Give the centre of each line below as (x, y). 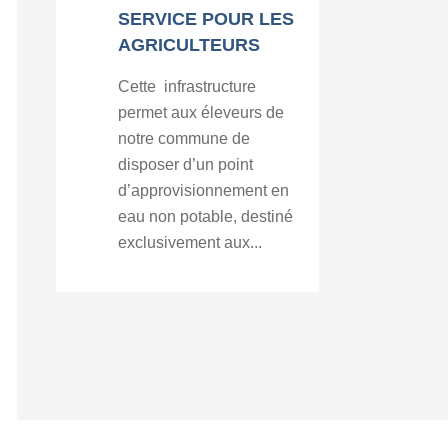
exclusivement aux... (190, 242)
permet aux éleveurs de (201, 112)
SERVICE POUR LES (206, 19)
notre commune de (184, 138)
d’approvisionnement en (204, 190)
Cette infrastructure (187, 86)
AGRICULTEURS (189, 45)
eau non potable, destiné (206, 216)
